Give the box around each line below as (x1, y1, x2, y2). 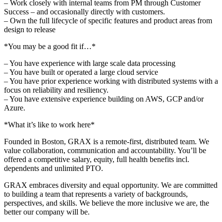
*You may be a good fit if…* (4, 42, 96, 51)
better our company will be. (4, 207, 90, 216)
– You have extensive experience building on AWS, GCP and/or (4, 94, 204, 103)
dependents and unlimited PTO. (4, 164, 103, 172)
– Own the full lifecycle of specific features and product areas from (4, 16, 212, 25)
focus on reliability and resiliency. (4, 85, 109, 94)
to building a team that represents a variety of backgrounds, (4, 189, 188, 198)
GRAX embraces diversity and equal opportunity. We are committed (4, 180, 218, 189)
